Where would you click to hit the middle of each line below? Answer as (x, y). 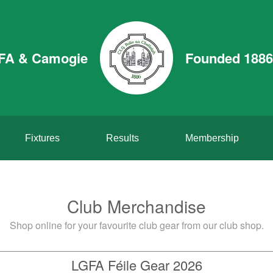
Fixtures (42, 138)
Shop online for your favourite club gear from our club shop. (136, 225)
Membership (212, 138)
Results (122, 138)
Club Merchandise (136, 206)
